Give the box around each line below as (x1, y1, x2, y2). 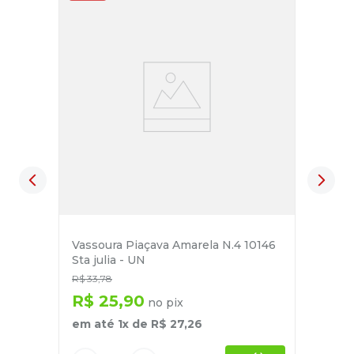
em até (72, 317, 118, 332)
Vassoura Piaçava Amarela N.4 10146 (72, 238, 276, 253)
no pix (145, 296, 183, 311)
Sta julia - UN (72, 253, 145, 268)
